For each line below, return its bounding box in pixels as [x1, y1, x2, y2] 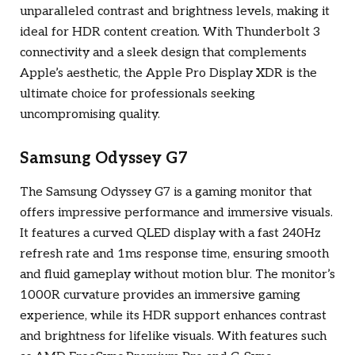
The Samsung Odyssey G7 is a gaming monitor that [20, 185, 312, 200]
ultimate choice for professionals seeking [20, 86, 255, 101]
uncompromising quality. [20, 107, 160, 122]
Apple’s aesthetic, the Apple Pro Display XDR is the [20, 66, 317, 81]
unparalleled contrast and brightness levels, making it [20, 4, 330, 19]
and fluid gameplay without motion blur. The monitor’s [20, 267, 335, 283]
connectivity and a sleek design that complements [20, 45, 307, 60]
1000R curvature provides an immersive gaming [20, 288, 300, 303]
